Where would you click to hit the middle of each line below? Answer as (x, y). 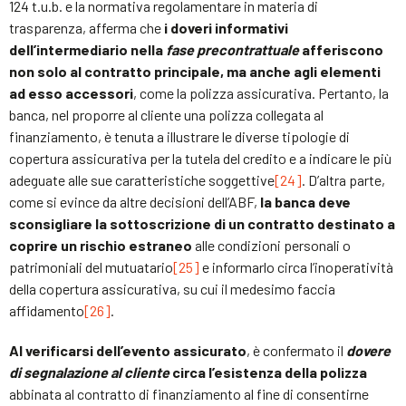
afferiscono (341, 49)
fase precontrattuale (232, 49)
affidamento (47, 310)
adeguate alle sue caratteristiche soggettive (142, 179)
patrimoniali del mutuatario (91, 266)
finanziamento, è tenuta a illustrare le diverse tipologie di (179, 136)
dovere (368, 350)
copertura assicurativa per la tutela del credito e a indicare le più (200, 158)
